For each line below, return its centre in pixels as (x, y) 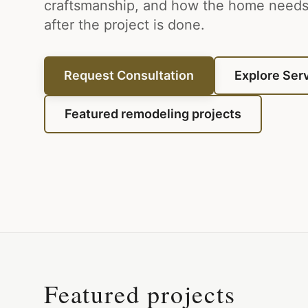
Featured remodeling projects (153, 114)
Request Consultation (129, 76)
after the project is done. (124, 25)
